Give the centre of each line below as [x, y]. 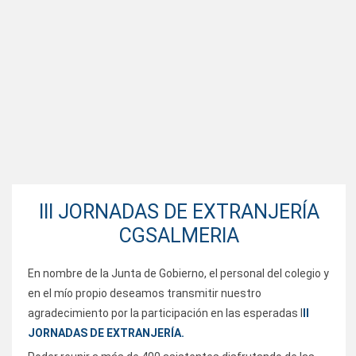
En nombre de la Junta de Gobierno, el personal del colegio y [178, 274]
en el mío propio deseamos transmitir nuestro [145, 294]
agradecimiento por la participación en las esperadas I [165, 313]
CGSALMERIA [179, 236]
